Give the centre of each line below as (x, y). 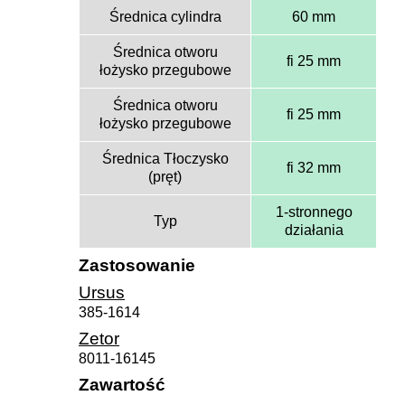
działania (314, 230)
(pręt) (165, 176)
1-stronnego (314, 212)
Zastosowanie (137, 265)
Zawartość (122, 384)
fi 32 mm (314, 167)
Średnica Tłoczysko (165, 158)
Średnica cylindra (165, 16)
